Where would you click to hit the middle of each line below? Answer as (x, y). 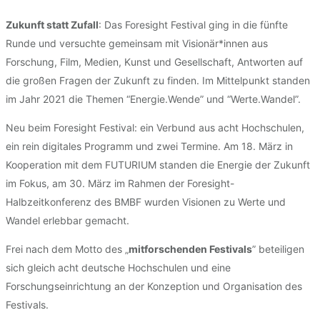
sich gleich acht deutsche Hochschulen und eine (118, 268)
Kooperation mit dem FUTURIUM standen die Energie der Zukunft (158, 165)
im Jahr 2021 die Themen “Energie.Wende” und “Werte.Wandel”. (153, 99)
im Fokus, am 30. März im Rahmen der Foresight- (120, 184)
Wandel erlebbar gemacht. (67, 221)
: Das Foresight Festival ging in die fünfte (193, 25)
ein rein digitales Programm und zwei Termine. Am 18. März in (149, 146)
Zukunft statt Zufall (52, 25)
